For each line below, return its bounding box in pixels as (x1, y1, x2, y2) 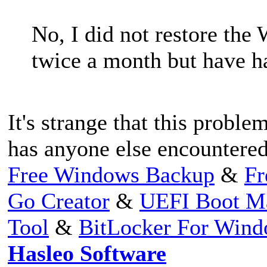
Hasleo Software (8, 240, 166, 266)
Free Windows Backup (8, 162, 215, 187)
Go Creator (8, 188, 110, 213)
